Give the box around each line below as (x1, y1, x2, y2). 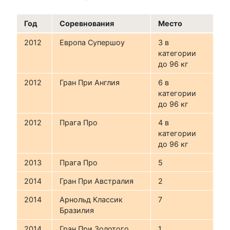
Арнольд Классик (60, 195, 123, 204)
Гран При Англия (60, 78, 120, 87)
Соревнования (60, 19, 114, 28)
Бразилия (60, 206, 94, 215)
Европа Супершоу (60, 38, 125, 47)
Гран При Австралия (60, 177, 134, 186)
